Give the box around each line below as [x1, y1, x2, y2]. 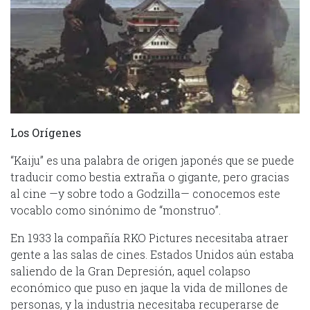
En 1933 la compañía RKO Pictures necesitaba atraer [10, 230, 289, 245]
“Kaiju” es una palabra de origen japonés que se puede [10, 152, 294, 167]
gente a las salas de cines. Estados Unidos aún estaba [10, 246, 294, 262]
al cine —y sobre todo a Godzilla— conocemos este [10, 185, 280, 201]
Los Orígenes [10, 125, 81, 140]
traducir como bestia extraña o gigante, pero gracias [10, 169, 289, 184]
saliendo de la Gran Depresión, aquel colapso [10, 263, 250, 278]
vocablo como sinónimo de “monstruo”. [10, 202, 221, 217]
